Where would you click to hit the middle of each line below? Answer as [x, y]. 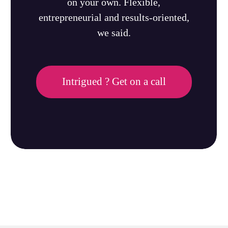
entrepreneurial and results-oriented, [114, 17]
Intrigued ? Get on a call [114, 81]
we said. [114, 32]
